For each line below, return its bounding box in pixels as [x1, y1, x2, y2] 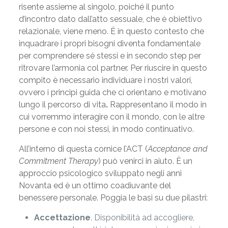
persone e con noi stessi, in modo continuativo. [18, 124, 194, 134]
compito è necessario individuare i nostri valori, [18, 75, 192, 85]
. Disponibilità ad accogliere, [90, 213, 194, 222]
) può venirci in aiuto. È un [98, 156, 192, 166]
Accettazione [34, 213, 91, 222]
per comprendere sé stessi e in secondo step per [18, 51, 201, 61]
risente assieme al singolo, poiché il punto [18, 2, 174, 12]
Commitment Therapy [18, 156, 98, 166]
